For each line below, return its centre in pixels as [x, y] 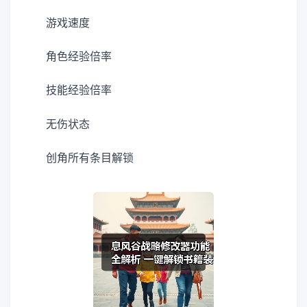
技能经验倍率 [79, 90]
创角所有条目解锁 [90, 158]
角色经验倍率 [79, 57]
